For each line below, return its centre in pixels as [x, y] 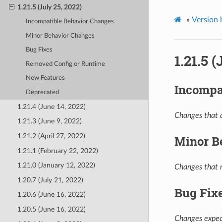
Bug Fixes [39, 50]
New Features [46, 78]
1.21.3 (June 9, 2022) [49, 121]
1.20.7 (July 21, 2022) [50, 180]
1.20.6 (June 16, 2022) [51, 195]
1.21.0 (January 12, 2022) [56, 166]
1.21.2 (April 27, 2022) [51, 136]
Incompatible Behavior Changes [70, 22]
